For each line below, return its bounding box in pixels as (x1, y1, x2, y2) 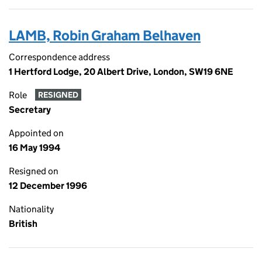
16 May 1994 (9, 142, 60, 153)
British (9, 218, 37, 229)
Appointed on (9, 127, 64, 139)
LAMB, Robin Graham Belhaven (9, 27, 201, 44)
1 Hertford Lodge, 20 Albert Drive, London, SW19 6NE (9, 66, 233, 77)
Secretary (9, 104, 51, 115)
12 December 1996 (9, 180, 87, 191)
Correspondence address (9, 51, 110, 63)
